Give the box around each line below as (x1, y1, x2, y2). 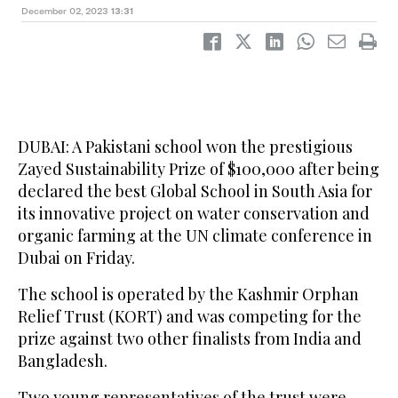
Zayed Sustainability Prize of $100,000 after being (18, 158, 379, 180)
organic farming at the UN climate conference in (18, 225, 372, 247)
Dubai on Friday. (18, 247, 135, 269)
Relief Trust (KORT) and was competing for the (18, 306, 362, 328)
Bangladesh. (18, 350, 107, 372)
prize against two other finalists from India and (18, 328, 362, 350)
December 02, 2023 (21, 5, 108, 17)
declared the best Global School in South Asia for (18, 180, 372, 203)
